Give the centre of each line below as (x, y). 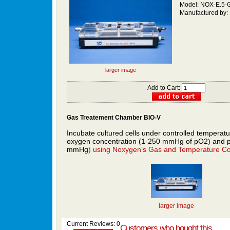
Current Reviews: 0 (93, 224)
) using (100, 149)
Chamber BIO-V (137, 118)
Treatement (97, 118)
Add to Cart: (165, 88)
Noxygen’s (129, 149)
